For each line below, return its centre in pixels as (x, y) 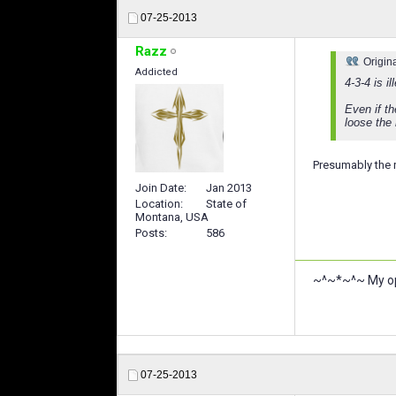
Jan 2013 (229, 187)
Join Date (160, 187)
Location (158, 203)
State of (226, 203)
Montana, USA (172, 217)
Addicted (156, 72)
